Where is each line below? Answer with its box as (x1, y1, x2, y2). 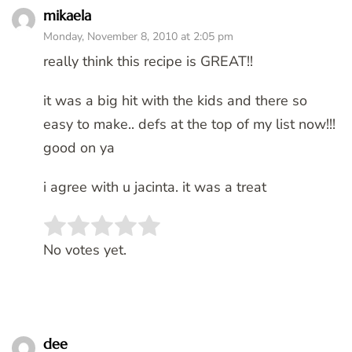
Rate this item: (43, 225, 134, 245)
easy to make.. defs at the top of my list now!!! (43, 115, 335, 134)
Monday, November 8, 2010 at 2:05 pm (43, 29, 233, 45)
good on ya (43, 138, 115, 158)
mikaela (43, 6, 91, 25)
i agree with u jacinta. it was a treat (43, 178, 266, 197)
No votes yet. (43, 240, 126, 260)
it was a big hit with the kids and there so (43, 91, 307, 111)
